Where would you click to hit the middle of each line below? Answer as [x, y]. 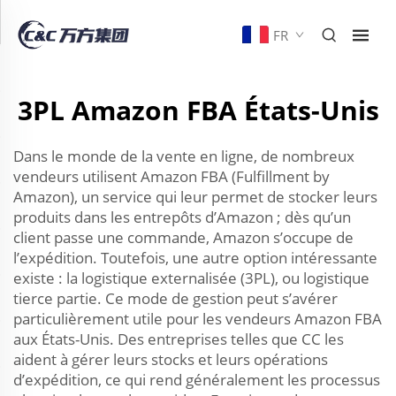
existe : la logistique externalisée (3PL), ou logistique [191, 278]
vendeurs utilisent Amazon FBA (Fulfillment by [171, 176]
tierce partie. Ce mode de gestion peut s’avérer [175, 298]
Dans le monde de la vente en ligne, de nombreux [184, 156]
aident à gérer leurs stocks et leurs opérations [171, 359]
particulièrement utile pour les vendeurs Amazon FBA [198, 319]
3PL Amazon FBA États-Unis [198, 110]
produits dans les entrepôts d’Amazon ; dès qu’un [182, 217]
